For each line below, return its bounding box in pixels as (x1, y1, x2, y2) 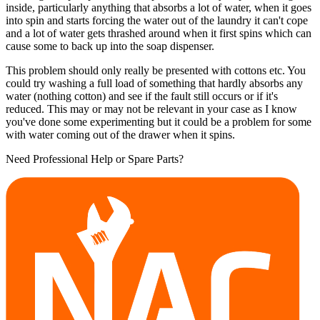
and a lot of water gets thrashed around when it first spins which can (6, 26, 311, 39)
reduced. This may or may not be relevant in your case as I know (6, 102, 297, 115)
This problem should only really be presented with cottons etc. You (6, 64, 306, 76)
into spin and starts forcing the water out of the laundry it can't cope (6, 14, 308, 26)
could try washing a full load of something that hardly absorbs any (6, 76, 303, 89)
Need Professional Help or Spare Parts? (6, 152, 184, 165)
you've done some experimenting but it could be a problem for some (6, 115, 311, 128)
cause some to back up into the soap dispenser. (6, 39, 214, 52)
